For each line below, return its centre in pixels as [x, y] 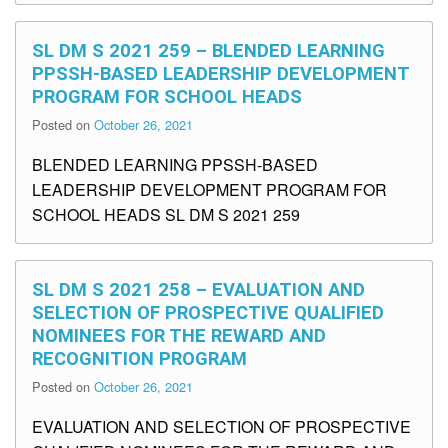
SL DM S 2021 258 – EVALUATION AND [198, 290]
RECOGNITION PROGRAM [139, 359]
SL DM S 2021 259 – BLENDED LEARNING [208, 51]
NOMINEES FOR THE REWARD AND [179, 336]
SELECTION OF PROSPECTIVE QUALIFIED [208, 313]
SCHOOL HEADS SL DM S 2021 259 [166, 215]
